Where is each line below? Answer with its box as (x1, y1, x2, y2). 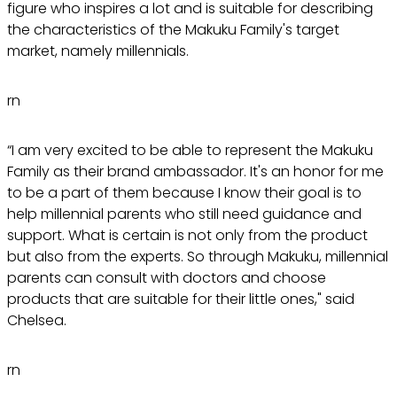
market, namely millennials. (7, 40, 189, 61)
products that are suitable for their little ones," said (7, 288, 354, 309)
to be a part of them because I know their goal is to (7, 182, 362, 203)
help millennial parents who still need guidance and (7, 203, 362, 224)
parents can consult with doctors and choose (7, 267, 326, 288)
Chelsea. (7, 309, 66, 331)
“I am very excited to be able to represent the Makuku (7, 139, 373, 160)
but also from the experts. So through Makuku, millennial (7, 245, 388, 267)
